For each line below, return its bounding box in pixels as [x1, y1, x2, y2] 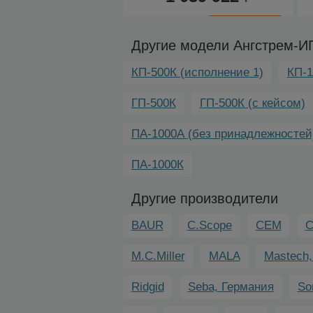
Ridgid [131, 279, 164, 293]
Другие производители [131, 190, 278, 206]
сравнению [142, 31, 195, 43]
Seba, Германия [187, 279, 274, 293]
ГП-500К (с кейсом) [199, 96, 305, 110]
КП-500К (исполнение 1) [131, 65, 263, 79]
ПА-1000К [131, 157, 184, 171]
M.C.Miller [131, 249, 185, 263]
